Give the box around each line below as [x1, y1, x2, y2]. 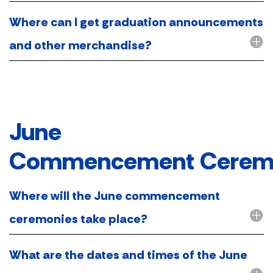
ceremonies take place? [9, 210, 147, 227]
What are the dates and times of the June [9, 246, 247, 263]
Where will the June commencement [9, 187, 220, 204]
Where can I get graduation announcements [9, 13, 263, 30]
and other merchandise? [9, 37, 152, 53]
